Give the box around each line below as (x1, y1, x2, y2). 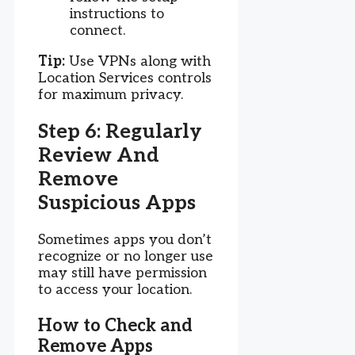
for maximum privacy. (38, 86, 183, 104)
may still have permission (38, 264, 207, 281)
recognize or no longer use (38, 247, 213, 265)
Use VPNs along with (65, 53, 211, 71)
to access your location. (38, 281, 192, 298)
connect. (70, 22, 125, 40)
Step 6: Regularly (38, 120, 202, 144)
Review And (38, 143, 159, 168)
